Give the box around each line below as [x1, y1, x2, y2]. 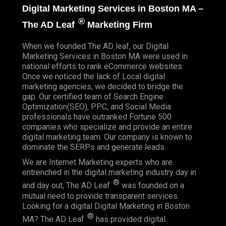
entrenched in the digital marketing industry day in [22, 167, 196, 178]
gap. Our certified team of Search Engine [22, 92, 163, 102]
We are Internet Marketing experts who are [22, 157, 173, 167]
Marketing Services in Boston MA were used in [22, 51, 188, 62]
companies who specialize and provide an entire [22, 122, 192, 132]
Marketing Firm [85, 20, 152, 30]
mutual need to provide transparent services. [22, 191, 179, 201]
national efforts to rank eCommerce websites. [22, 62, 184, 72]
